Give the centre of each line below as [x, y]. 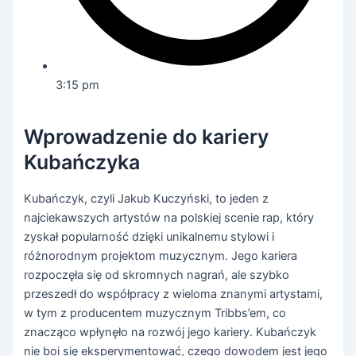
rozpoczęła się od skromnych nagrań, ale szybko [157, 275]
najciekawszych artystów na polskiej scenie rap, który [169, 217]
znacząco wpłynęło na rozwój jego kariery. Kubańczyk [170, 332]
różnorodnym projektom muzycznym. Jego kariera [161, 255]
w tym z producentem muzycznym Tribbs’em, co [155, 313]
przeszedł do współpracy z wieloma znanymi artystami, [174, 294]
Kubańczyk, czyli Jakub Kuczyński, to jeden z [147, 198]
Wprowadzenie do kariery [147, 137]
